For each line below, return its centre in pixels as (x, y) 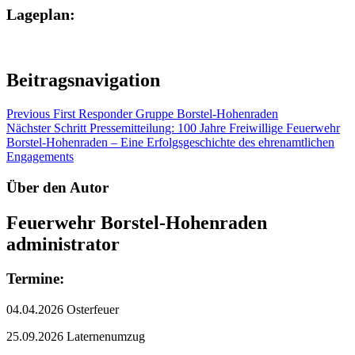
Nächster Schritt (46, 128)
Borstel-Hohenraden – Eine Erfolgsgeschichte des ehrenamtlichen (170, 142)
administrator (63, 244)
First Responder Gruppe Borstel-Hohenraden (166, 113)
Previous (28, 113)
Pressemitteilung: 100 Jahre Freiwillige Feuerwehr (215, 128)
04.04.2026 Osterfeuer (63, 310)
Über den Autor (57, 187)
